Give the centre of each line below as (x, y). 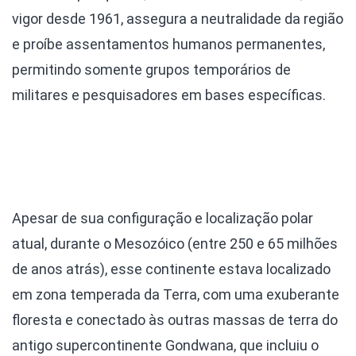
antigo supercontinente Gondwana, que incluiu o (165, 345)
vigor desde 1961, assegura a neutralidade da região (178, 19)
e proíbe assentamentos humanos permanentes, (168, 44)
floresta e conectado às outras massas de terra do (175, 319)
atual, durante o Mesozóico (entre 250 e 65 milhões (175, 243)
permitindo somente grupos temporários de (151, 70)
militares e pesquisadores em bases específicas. (169, 95)
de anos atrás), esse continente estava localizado (171, 269)
